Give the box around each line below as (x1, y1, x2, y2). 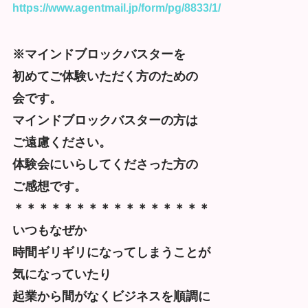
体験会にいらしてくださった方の (12, 157, 198, 171)
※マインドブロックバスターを (12, 47, 186, 61)
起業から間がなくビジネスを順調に (12, 289, 210, 303)
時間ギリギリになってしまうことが (12, 245, 210, 259)
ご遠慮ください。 (12, 135, 111, 149)
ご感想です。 (12, 179, 87, 193)
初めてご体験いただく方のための (12, 69, 198, 83)
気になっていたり (12, 267, 111, 281)
